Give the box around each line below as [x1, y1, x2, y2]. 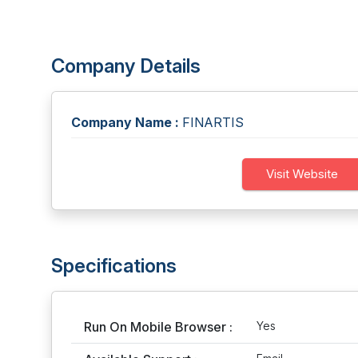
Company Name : [71, 114, 179, 130]
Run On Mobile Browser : [84, 319, 233, 335]
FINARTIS [179, 114, 244, 130]
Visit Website [266, 166, 339, 181]
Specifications [51, 254, 177, 277]
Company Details [51, 54, 201, 78]
